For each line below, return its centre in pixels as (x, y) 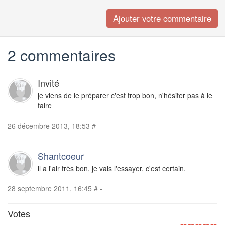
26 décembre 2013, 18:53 (49, 126)
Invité (48, 83)
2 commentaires (62, 55)
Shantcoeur (61, 156)
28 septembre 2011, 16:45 (50, 189)
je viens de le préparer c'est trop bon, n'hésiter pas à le (125, 96)
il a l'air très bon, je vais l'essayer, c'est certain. (112, 168)
